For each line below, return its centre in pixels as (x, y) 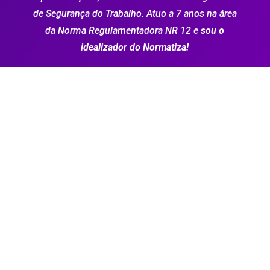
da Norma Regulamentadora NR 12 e (123, 31)
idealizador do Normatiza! (135, 48)
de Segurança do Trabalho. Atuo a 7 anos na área (135, 14)
